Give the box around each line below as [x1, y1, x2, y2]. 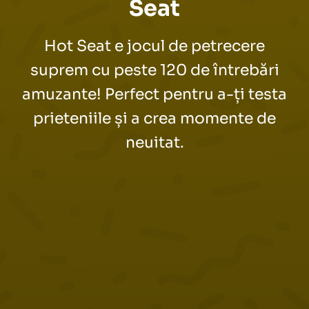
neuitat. [125, 132, 184, 152]
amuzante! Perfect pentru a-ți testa [22, 84, 287, 103]
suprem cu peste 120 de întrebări [30, 60, 279, 79]
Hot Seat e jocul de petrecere [44, 36, 265, 55]
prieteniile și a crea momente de [33, 108, 276, 128]
